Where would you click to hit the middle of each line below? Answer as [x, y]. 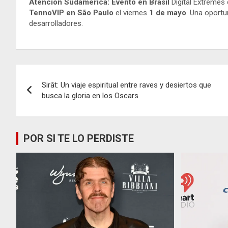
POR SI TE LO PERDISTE [79, 138]
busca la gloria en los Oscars [90, 95]
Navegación [59, 74]
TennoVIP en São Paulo [71, 12]
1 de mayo [168, 12]
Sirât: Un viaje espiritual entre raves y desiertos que [126, 85]
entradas [48, 116]
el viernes [131, 12]
